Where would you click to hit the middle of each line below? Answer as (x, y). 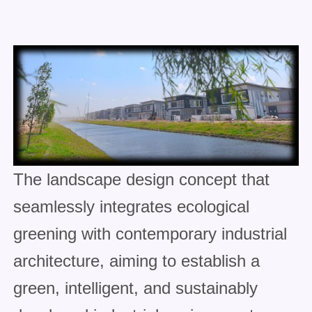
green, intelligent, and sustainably (135, 288)
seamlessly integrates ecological (131, 207)
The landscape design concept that (141, 180)
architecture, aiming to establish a (136, 261)
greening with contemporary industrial (150, 234)
